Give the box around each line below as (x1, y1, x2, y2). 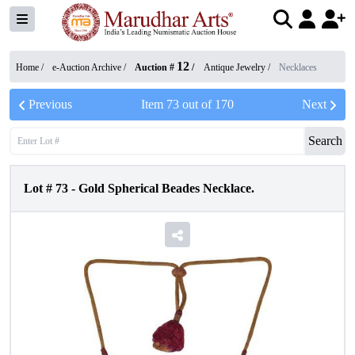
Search (308, 134, 342, 147)
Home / (16, 62, 46, 73)
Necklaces (279, 62, 317, 73)
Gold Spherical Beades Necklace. (78, 181, 254, 195)
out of (178, 97, 215, 111)
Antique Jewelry (204, 62, 265, 73)
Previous (29, 97, 72, 111)
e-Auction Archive (52, 62, 121, 73)
